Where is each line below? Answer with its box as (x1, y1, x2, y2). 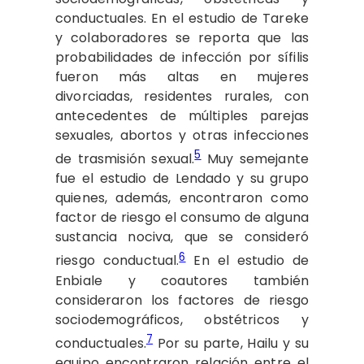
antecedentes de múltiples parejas (55, 106, 309, 125)
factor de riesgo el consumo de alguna (55, 208, 309, 227)
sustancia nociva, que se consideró (55, 227, 309, 247)
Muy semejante (201, 149, 309, 169)
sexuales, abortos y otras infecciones (55, 125, 309, 145)
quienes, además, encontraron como (55, 188, 309, 208)
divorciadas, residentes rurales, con (55, 86, 309, 106)
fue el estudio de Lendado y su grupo (55, 169, 309, 188)
